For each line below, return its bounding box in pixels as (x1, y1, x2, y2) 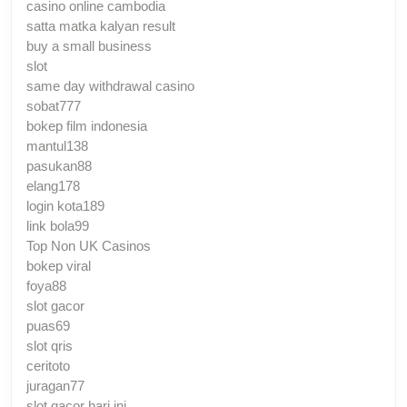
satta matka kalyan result (26, 17, 175, 34)
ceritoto (26, 357, 70, 373)
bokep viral (26, 257, 91, 273)
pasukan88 (26, 157, 92, 174)
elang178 (26, 177, 80, 194)
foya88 (26, 277, 66, 293)
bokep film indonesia (26, 117, 147, 134)
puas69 (26, 317, 70, 333)
